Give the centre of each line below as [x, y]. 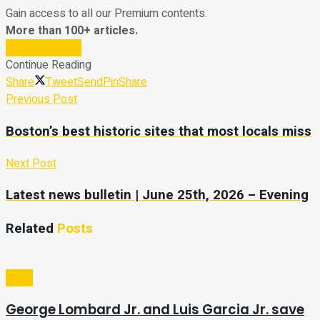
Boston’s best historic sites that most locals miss [159, 131]
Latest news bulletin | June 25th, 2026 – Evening [157, 195]
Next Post [31, 163]
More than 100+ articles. [72, 31]
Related [30, 229]
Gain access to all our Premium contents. [106, 14]
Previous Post [41, 100]
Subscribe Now [44, 48]
